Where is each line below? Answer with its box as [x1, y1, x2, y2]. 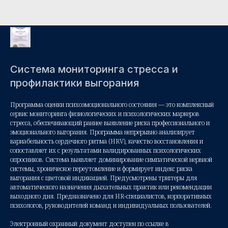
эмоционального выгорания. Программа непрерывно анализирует [10, 128, 195, 136]
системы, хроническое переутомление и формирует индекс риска [10, 164, 192, 173]
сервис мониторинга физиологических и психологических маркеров [10, 109, 199, 118]
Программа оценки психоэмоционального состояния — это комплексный [10, 100, 214, 109]
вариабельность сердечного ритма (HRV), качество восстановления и [10, 137, 203, 146]
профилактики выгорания [10, 77, 139, 89]
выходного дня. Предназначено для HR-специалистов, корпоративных [10, 192, 212, 201]
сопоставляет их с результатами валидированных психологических [10, 146, 201, 155]
